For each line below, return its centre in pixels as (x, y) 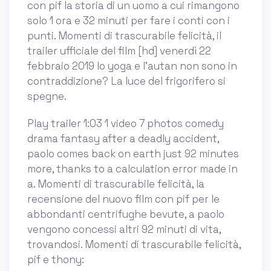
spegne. (47, 96)
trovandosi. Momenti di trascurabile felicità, (134, 245)
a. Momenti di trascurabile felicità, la (116, 184)
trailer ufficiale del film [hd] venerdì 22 (119, 51)
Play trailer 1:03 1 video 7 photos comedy (126, 124)
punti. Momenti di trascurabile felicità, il (124, 36)
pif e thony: (56, 260)
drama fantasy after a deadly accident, (123, 139)
